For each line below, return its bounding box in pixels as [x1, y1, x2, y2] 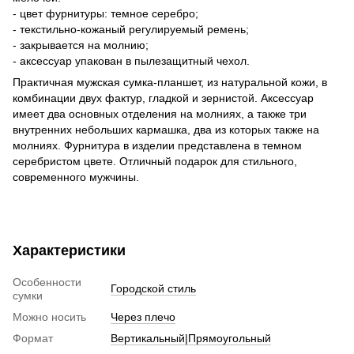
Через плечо [111, 310, 175, 323]
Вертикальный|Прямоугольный [111, 331, 271, 345]
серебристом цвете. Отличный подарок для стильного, [13, 154, 297, 168]
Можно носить [13, 310, 86, 323]
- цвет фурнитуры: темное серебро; [13, 6, 198, 20]
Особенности [13, 275, 81, 288]
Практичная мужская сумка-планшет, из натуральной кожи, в [13, 75, 327, 88]
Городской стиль [111, 281, 196, 295]
